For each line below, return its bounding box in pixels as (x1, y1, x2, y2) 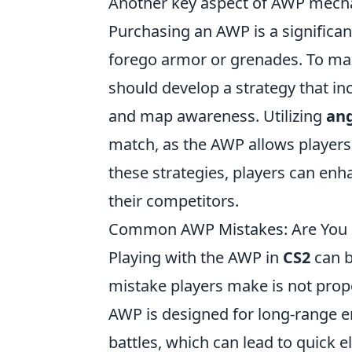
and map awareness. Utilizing (108, 105, 326, 126)
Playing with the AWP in (108, 247, 283, 268)
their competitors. (108, 190, 239, 211)
